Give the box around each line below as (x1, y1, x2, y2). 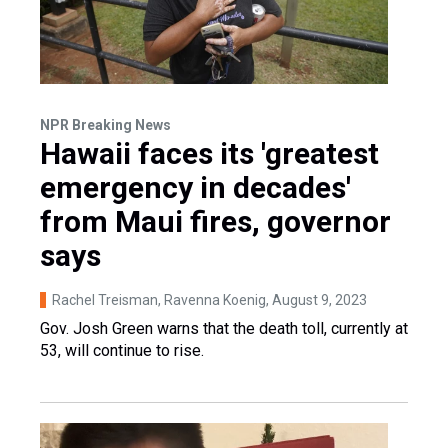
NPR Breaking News (40, 117, 171, 134)
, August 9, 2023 (266, 292, 367, 309)
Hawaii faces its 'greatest (40, 136, 379, 172)
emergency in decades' (40, 170, 351, 206)
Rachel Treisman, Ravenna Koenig (52, 292, 266, 309)
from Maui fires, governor (40, 204, 391, 240)
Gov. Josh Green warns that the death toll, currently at (40, 319, 408, 339)
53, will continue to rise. (40, 341, 204, 361)
